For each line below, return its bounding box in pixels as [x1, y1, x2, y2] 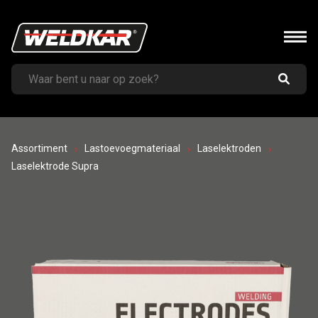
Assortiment [11, 142, 67, 154]
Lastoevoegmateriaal [84, 142, 180, 154]
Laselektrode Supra [11, 160, 99, 172]
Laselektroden [197, 142, 261, 154]
